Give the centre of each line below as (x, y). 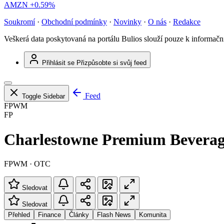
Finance (49, 215)
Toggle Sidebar (43, 96)
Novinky (127, 22)
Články (79, 215)
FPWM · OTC (27, 164)
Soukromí (19, 22)
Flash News (114, 215)
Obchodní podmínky (74, 22)
